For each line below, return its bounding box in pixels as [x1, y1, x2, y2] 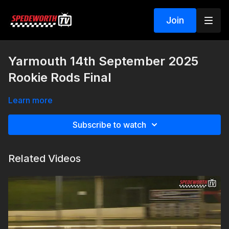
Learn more [8, 95, 53, 105]
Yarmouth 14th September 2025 [8, 54, 198, 68]
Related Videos [8, 152, 81, 165]
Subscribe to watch [73, 120, 146, 130]
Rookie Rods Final [8, 70, 111, 85]
